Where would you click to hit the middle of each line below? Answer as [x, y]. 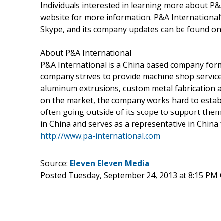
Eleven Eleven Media [110, 163]
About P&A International [86, 53]
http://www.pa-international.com [100, 135]
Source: [55, 163]
